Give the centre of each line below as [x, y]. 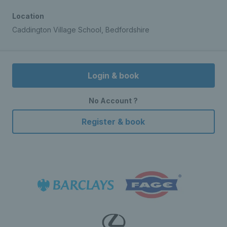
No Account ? [113, 101]
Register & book [113, 122]
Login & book [113, 75]
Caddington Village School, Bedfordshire [81, 30]
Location [28, 16]
